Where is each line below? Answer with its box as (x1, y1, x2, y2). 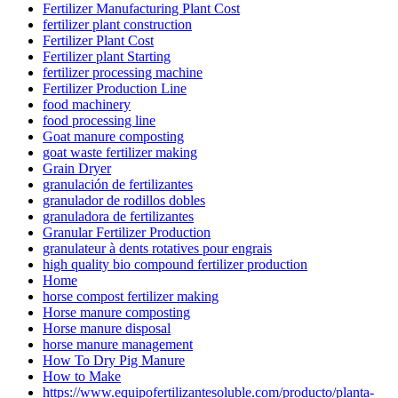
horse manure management (43, 336, 193, 352)
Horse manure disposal (43, 320, 171, 336)
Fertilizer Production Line (43, 80, 187, 96)
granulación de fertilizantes (43, 176, 193, 192)
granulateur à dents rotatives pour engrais (43, 240, 272, 256)
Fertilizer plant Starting (43, 48, 171, 64)
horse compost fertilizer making (43, 288, 219, 304)
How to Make (43, 368, 121, 384)
